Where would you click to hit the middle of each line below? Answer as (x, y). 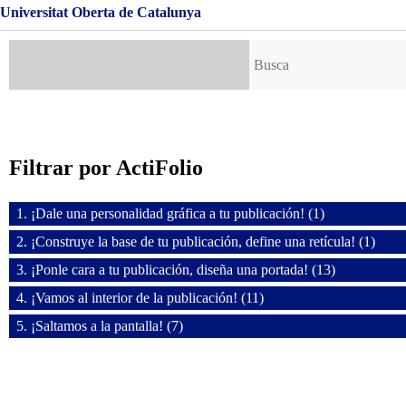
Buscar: (270, 47)
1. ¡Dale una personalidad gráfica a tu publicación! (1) (170, 214)
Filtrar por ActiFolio (106, 168)
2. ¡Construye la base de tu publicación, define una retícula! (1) (196, 242)
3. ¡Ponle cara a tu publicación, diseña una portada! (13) (176, 270)
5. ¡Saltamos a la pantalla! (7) (100, 326)
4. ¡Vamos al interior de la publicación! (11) (140, 298)
